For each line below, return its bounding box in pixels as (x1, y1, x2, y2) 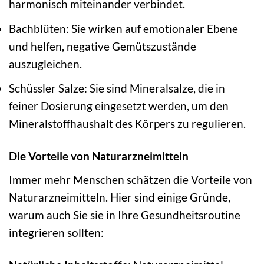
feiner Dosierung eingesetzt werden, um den (9, 99, 229, 113)
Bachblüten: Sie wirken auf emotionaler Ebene (9, 21, 238, 35)
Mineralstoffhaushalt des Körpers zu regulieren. (9, 117, 246, 131)
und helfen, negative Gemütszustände (9, 39, 196, 53)
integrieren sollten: (9, 225, 104, 239)
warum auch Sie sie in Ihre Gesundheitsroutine (9, 207, 240, 222)
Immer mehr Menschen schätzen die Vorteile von (9, 172, 252, 186)
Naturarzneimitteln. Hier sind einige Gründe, (9, 190, 230, 204)
